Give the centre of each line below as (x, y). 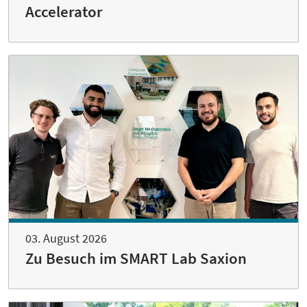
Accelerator (64, 12)
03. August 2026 (66, 238)
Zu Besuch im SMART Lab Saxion (136, 258)
